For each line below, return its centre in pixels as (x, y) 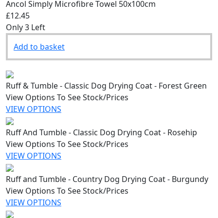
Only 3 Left (26, 27)
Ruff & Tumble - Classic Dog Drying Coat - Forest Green (106, 85)
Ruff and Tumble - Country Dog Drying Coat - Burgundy (107, 179)
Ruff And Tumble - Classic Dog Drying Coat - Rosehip (101, 132)
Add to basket (39, 46)
